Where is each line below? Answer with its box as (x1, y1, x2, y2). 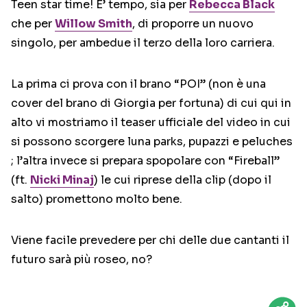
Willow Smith (55, 16, 132, 31)
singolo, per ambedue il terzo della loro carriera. (11, 36, 275, 50)
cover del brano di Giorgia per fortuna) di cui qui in (11, 96, 291, 110)
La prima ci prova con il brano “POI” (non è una (11, 77, 266, 91)
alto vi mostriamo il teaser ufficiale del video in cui (11, 115, 291, 130)
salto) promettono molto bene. (11, 192, 182, 206)
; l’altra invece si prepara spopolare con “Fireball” (11, 153, 280, 168)
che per (11, 16, 55, 31)
